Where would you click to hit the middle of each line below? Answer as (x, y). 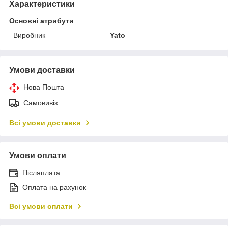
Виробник (29, 35)
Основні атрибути (41, 21)
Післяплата (41, 172)
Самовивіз (40, 103)
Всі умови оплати (41, 206)
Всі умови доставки (45, 122)
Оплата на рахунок (54, 187)
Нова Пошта (44, 87)
